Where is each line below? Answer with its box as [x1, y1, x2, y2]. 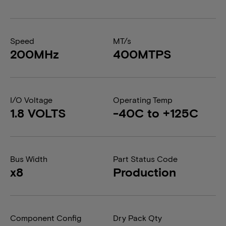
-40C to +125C [113, 105, 198, 120]
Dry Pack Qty [113, 213, 162, 222]
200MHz [10, 46, 59, 61]
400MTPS [113, 46, 172, 61]
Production [113, 164, 176, 179]
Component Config [10, 213, 81, 222]
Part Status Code [113, 154, 178, 163]
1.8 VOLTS [10, 105, 66, 120]
